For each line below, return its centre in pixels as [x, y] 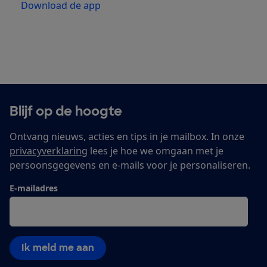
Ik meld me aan [58, 248]
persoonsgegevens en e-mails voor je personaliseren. [130, 165]
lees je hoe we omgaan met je [156, 151]
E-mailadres [34, 188]
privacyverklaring [49, 151]
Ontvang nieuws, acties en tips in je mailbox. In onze [127, 137]
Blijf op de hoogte [66, 111]
